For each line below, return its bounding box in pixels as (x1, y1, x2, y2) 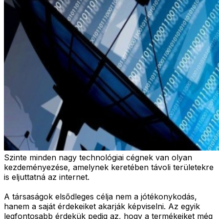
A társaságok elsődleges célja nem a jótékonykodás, (4, 191, 197, 201)
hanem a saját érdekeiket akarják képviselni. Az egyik (4, 201, 200, 211)
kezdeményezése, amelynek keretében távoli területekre (4, 162, 214, 172)
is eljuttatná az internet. (4, 172, 89, 182)
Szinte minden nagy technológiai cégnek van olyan (4, 152, 192, 162)
